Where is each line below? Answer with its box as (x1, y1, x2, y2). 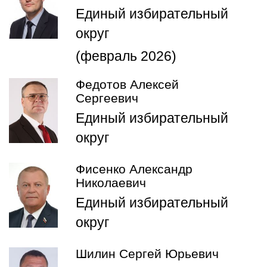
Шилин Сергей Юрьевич (76, 246, 219, 261)
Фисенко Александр (76, 162, 193, 176)
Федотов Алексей (76, 77, 179, 92)
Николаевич (76, 175, 146, 190)
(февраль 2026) (76, 48, 176, 64)
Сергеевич (76, 91, 138, 105)
